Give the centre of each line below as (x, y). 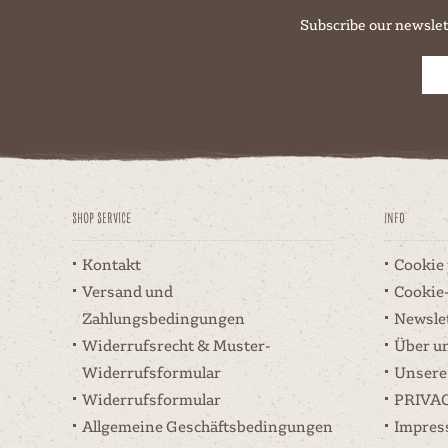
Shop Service (101, 217)
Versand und (127, 291)
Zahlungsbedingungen (163, 318)
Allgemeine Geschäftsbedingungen (207, 426)
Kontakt (111, 264)
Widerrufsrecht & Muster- (176, 345)
